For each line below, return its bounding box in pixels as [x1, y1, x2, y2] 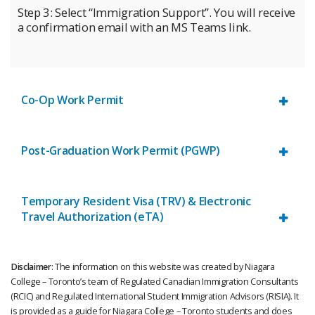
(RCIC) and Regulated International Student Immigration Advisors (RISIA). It [11, 290, 299, 303]
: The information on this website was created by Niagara [51, 261, 275, 274]
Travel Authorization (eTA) [21, 208, 164, 224]
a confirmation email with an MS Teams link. [18, 18, 251, 35]
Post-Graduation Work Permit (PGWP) [21, 142, 221, 158]
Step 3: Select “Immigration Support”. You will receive [18, 4, 295, 20]
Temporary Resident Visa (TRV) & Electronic [21, 193, 251, 209]
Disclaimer [11, 261, 51, 274]
